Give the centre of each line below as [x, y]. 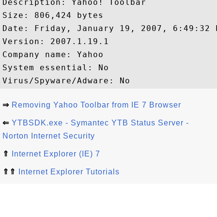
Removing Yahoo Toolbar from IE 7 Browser [96, 105]
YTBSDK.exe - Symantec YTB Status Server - [100, 123]
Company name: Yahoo [56, 54]
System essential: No [56, 68]
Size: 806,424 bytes [53, 15]
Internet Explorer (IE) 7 [56, 154]
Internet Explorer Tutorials [69, 172]
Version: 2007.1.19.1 [56, 41]
